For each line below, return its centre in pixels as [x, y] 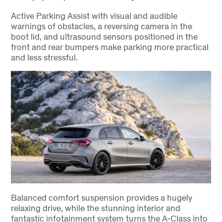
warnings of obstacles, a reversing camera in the [101, 26]
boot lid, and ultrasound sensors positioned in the [104, 36]
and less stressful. [44, 57]
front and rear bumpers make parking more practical [110, 47]
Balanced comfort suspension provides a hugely [101, 197]
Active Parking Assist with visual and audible [94, 15]
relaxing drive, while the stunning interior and [95, 208]
